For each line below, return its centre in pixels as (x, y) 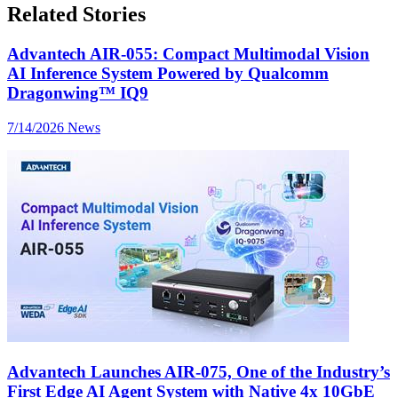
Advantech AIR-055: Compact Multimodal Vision (188, 54)
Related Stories (76, 15)
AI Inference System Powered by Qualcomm (168, 74)
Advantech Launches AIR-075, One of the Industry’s (199, 371)
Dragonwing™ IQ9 (78, 93)
